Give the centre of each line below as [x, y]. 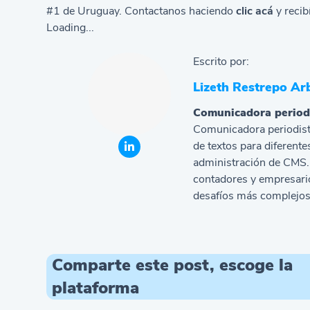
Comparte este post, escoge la [173, 265]
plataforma [96, 288]
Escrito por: [221, 62]
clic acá [255, 11]
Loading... [71, 28]
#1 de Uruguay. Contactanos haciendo [142, 11]
